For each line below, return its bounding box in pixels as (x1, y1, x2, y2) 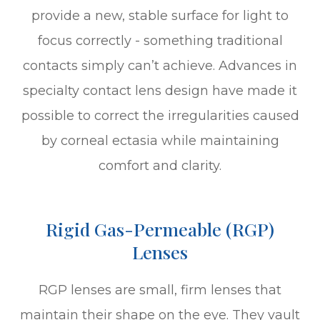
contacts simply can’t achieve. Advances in (23, 57, 297, 74)
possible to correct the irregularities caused (21, 107, 299, 124)
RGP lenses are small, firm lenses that (39, 281, 281, 298)
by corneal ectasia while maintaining (41, 132, 279, 149)
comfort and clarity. (99, 157, 221, 174)
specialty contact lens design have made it (23, 82, 297, 99)
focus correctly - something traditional (37, 32, 283, 49)
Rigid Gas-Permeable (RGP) (46, 216, 274, 241)
